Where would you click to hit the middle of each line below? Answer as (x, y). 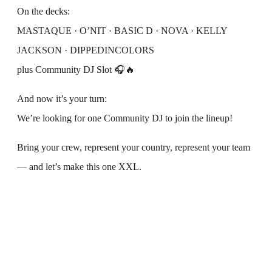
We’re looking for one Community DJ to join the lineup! (125, 118)
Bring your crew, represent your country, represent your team (134, 148)
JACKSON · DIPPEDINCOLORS (86, 50)
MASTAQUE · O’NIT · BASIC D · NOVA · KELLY (122, 31)
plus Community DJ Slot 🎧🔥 (76, 70)
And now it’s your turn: (62, 99)
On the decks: (43, 12)
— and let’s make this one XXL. (79, 167)
